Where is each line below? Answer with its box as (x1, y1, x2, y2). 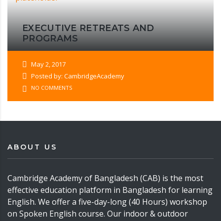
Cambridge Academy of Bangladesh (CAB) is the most (7, 173, 203, 184)
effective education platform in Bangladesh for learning (7, 184, 213, 195)
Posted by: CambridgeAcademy (30, 72, 124, 80)
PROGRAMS (22, 33, 78, 44)
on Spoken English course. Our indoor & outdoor (7, 208, 188, 219)
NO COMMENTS (30, 84, 72, 91)
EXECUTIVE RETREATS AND (22, 23, 154, 34)
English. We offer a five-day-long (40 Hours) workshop (7, 196, 207, 207)
